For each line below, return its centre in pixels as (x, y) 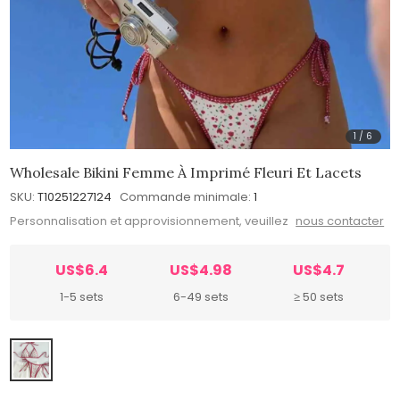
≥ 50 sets (319, 297)
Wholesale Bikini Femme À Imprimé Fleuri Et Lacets (186, 172)
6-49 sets (200, 297)
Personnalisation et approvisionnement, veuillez (151, 221)
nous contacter (340, 221)
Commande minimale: (186, 196)
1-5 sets (81, 297)
